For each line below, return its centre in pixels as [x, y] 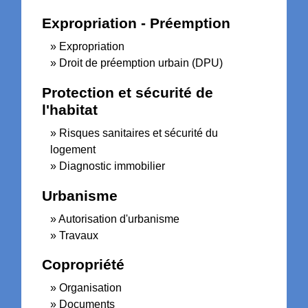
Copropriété [84, 265]
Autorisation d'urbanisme [119, 219]
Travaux [79, 235]
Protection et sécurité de [128, 92]
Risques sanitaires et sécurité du [139, 133]
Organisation [91, 288]
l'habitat [70, 109]
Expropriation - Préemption [136, 23]
